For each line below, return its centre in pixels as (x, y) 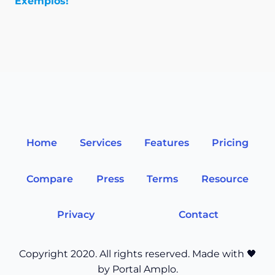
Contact (198, 215)
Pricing (230, 142)
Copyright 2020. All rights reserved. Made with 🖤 (137, 254)
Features (167, 142)
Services (100, 142)
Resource (225, 179)
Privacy (76, 215)
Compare (49, 179)
